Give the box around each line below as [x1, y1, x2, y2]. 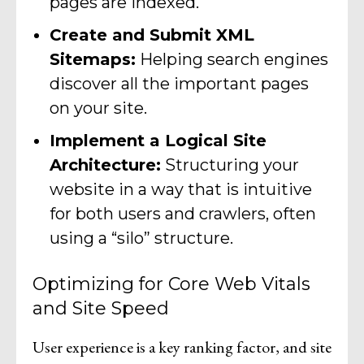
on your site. [50, 98, 147, 119]
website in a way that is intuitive [50, 180, 312, 200]
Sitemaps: [50, 50, 136, 70]
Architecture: [50, 155, 161, 175]
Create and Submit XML [50, 25, 254, 45]
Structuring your [161, 155, 299, 175]
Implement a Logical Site [50, 131, 266, 151]
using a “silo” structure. [50, 228, 233, 249]
